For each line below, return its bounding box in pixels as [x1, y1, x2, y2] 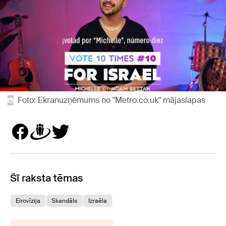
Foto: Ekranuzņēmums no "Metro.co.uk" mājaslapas [18, 95, 205, 106]
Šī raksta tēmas [10, 172, 83, 185]
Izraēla [88, 197, 107, 205]
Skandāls [51, 197, 77, 205]
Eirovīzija [16, 197, 40, 205]
